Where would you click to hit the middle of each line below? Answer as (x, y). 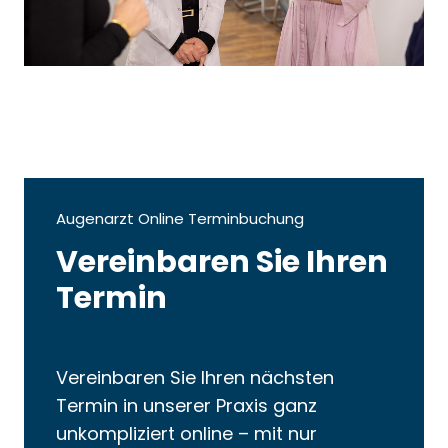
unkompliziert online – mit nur (186, 433)
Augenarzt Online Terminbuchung (180, 218)
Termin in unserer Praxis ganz (186, 405)
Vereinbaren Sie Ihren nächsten (195, 377)
